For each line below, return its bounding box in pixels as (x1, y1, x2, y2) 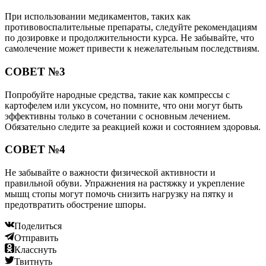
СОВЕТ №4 (5, 143, 65, 156)
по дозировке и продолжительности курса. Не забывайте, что (5, 33, 254, 43)
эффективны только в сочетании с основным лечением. (5, 110, 230, 121)
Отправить (14, 233, 58, 243)
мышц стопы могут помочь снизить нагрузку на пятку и (5, 189, 233, 199)
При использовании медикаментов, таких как (5, 11, 191, 22)
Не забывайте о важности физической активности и (5, 167, 216, 178)
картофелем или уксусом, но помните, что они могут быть (5, 100, 242, 110)
